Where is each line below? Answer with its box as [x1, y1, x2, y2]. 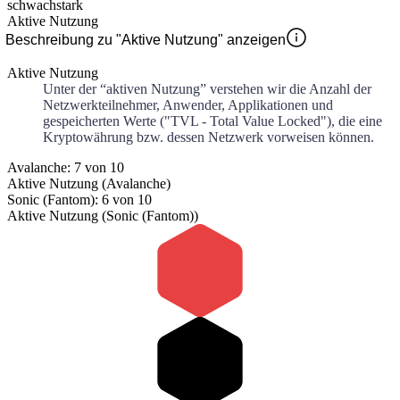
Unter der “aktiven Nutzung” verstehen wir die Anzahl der [43, 81, 371, 97]
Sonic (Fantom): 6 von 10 [7, 192, 152, 208]
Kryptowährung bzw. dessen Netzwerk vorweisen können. [43, 129, 374, 146]
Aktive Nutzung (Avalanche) [7, 176, 171, 192]
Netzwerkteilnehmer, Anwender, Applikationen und [43, 97, 333, 113]
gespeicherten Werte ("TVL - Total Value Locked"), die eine [43, 113, 382, 129]
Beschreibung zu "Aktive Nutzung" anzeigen [5, 32, 286, 48]
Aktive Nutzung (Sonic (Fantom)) [7, 208, 198, 224]
